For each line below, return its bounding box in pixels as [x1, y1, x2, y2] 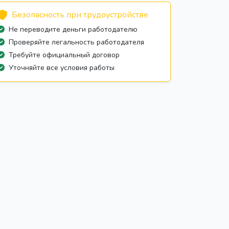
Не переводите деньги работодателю [9, 25, 138, 35]
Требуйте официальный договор [9, 50, 120, 60]
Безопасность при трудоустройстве [12, 9, 148, 21]
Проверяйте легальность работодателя [9, 37, 144, 48]
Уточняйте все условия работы [9, 63, 114, 73]
